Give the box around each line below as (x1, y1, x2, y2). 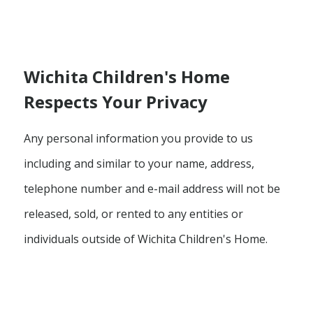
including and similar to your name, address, (23, 155, 254, 171)
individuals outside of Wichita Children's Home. (23, 231, 268, 247)
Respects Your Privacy (23, 89, 208, 113)
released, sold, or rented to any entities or (23, 205, 243, 221)
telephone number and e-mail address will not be (23, 180, 280, 196)
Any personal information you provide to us (23, 130, 253, 146)
